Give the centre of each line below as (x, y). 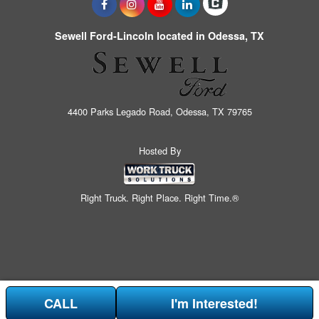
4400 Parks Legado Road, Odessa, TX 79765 (159, 111)
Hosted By (159, 150)
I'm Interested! (215, 303)
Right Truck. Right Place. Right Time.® (159, 198)
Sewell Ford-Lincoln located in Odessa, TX (159, 35)
